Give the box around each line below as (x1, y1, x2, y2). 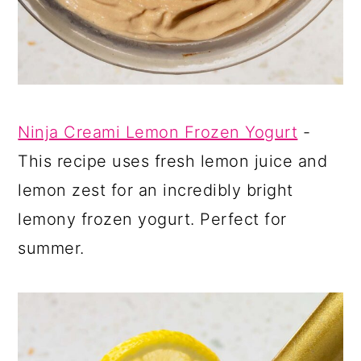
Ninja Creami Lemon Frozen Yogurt (18, 122, 298, 142)
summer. (18, 238, 85, 258)
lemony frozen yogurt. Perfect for (18, 209, 287, 229)
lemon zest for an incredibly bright (18, 180, 293, 200)
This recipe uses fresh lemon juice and (18, 151, 328, 171)
